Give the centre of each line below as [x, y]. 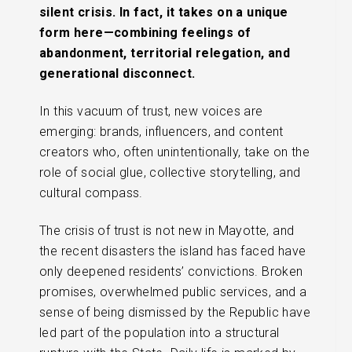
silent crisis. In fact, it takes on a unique [164, 13]
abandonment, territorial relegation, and [165, 53]
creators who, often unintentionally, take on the [175, 152]
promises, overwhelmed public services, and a [173, 292]
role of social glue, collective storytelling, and [170, 173]
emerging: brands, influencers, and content [161, 132]
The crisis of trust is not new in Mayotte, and [167, 231]
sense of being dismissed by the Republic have [175, 313]
